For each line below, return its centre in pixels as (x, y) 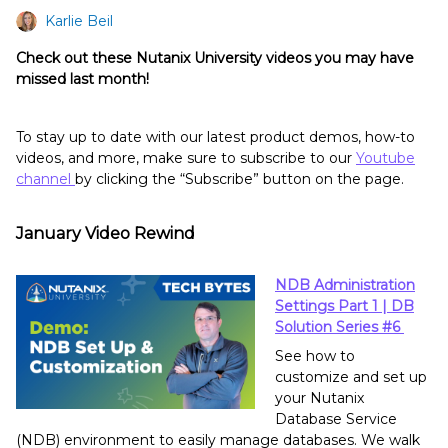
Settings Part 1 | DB (344, 306)
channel (45, 179)
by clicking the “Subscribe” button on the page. (241, 179)
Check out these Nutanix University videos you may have (215, 58)
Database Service (336, 419)
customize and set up (351, 377)
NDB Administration (345, 285)
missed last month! (84, 79)
